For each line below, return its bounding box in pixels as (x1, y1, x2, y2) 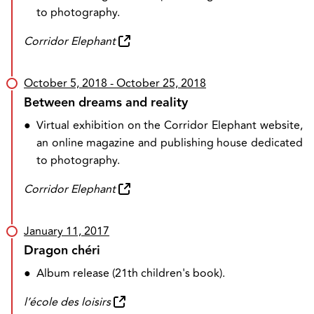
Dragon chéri (24, 240, 100, 261)
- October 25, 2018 (107, 75, 206, 92)
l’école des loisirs (24, 294, 111, 310)
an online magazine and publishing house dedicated (36, 135, 303, 151)
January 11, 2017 (24, 223, 109, 240)
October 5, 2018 (24, 75, 107, 92)
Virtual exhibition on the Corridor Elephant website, (36, 117, 303, 134)
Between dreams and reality (24, 93, 188, 113)
